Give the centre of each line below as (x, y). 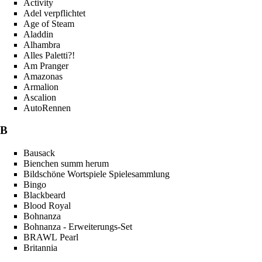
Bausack (39, 153)
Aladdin (38, 34)
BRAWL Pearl (51, 237)
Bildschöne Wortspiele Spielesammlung (96, 174)
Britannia (40, 248)
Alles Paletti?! (49, 55)
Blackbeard (44, 195)
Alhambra (42, 44)
